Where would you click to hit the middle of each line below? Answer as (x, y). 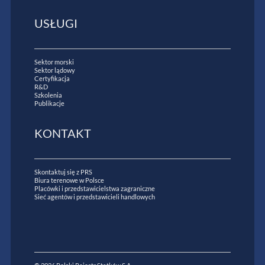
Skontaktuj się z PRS (63, 172)
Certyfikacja (52, 78)
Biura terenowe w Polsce (69, 180)
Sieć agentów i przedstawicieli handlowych (94, 196)
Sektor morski (54, 62)
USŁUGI (56, 23)
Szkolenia (48, 95)
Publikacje (49, 103)
